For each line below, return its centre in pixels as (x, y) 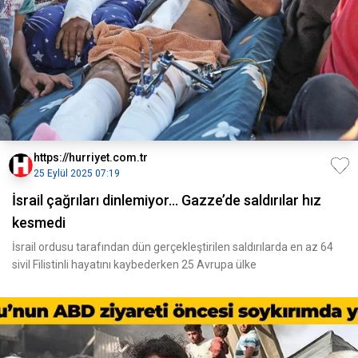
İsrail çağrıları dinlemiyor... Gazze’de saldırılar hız (167, 200)
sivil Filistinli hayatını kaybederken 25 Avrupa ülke (134, 265)
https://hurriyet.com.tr (91, 157)
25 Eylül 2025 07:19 (77, 173)
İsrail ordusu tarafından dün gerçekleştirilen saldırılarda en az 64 (173, 247)
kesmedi (39, 223)
